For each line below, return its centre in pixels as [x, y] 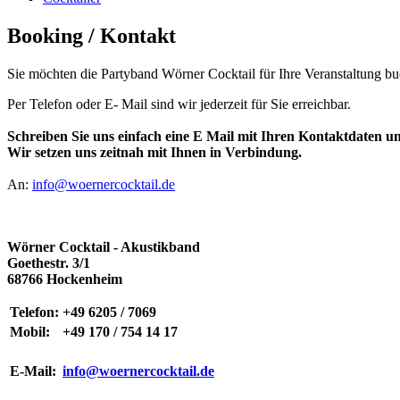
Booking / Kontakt [92, 35]
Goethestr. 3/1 [49, 262]
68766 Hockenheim [65, 279]
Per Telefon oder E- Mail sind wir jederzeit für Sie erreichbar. [179, 104]
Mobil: [30, 331]
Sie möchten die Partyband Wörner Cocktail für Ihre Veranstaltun [191, 73]
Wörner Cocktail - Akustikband [104, 246]
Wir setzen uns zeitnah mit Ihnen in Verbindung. [154, 152]
